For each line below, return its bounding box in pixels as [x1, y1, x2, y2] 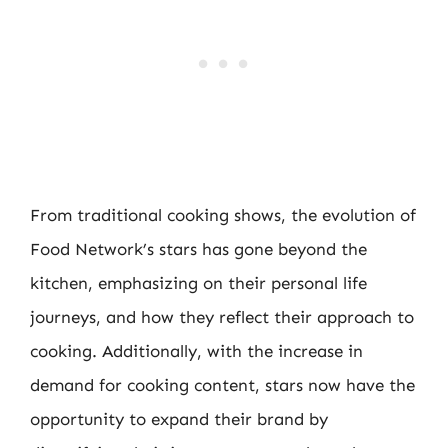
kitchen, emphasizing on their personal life [30, 273, 367, 293]
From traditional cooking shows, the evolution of [30, 205, 416, 225]
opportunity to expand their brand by [30, 409, 328, 429]
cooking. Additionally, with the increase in [30, 341, 363, 361]
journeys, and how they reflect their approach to [30, 307, 414, 327]
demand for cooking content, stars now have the [30, 375, 415, 395]
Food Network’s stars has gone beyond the [30, 239, 367, 259]
